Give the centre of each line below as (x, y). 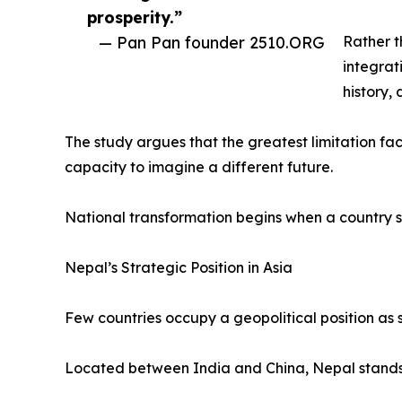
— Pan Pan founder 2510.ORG (212, 43)
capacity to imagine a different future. (199, 167)
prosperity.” (135, 17)
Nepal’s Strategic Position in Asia (179, 268)
